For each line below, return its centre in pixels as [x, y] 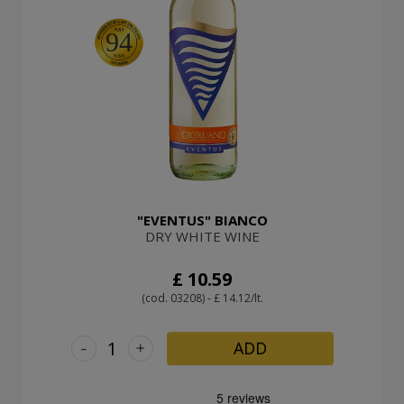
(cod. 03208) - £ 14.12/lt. [202, 298]
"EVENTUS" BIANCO [202, 220]
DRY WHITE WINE [202, 236]
